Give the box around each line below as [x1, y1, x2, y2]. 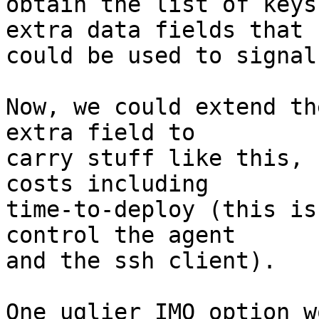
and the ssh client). [6, 248, 276, 274]
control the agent [6, 222, 236, 249]
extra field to [6, 120, 195, 146]
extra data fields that [6, 17, 303, 43]
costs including [6, 171, 209, 197]
